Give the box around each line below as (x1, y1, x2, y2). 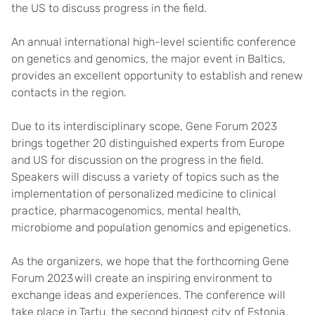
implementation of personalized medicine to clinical (11, 186, 276, 200)
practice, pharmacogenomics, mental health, (11, 203, 241, 217)
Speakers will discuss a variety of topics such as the (11, 169, 279, 184)
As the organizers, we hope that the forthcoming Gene (11, 254, 289, 268)
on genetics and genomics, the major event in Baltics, (11, 51, 285, 65)
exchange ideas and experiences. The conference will (11, 288, 285, 302)
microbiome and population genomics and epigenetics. (11, 220, 291, 234)
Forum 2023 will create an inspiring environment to (11, 271, 272, 285)
